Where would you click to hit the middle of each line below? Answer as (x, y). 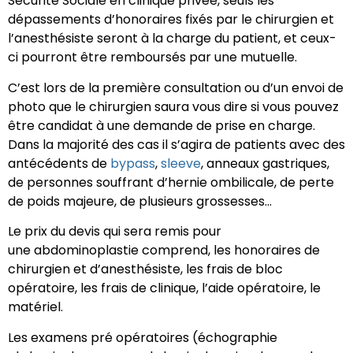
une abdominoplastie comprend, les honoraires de (164, 251)
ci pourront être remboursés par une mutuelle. (152, 58)
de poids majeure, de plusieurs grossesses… (140, 201)
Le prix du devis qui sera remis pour (115, 232)
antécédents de (59, 163)
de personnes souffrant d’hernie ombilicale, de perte (171, 182)
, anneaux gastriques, (265, 163)
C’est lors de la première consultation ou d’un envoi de (176, 87)
